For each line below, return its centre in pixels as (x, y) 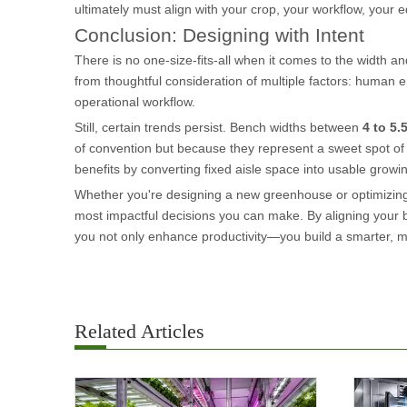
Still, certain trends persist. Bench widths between (218, 127)
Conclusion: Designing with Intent (219, 35)
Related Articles (139, 331)
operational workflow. (135, 102)
